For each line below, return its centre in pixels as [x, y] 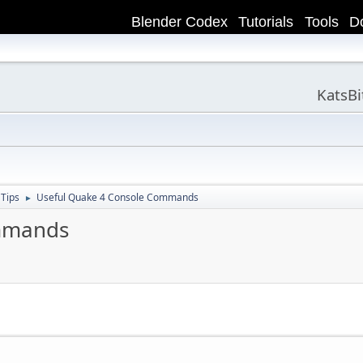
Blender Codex [179, 22]
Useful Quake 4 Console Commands [117, 197]
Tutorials [266, 22]
